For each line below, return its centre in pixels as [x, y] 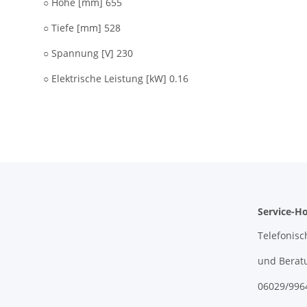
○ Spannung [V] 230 [88, 53]
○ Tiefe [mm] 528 [82, 28]
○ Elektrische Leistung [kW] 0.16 [116, 79]
